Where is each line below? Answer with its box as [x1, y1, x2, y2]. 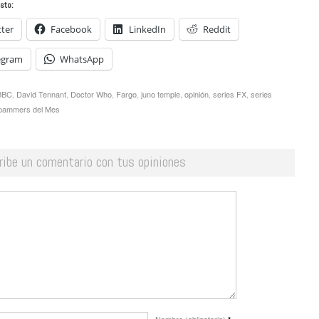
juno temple [141, 88, 180, 100]
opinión [184, 88, 209, 100]
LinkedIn [129, 22, 166, 36]
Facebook [51, 22, 92, 36]
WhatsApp [60, 52, 104, 66]
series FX [213, 88, 246, 100]
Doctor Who [70, 88, 112, 100]
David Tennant [16, 88, 66, 100]
